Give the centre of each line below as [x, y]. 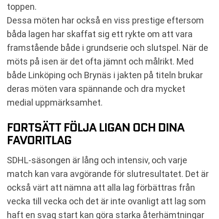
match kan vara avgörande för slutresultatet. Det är [108, 174]
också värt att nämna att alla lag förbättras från [101, 187]
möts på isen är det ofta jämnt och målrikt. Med [100, 61]
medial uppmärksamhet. [55, 102]
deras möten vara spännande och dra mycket [96, 89]
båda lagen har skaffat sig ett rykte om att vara [100, 34]
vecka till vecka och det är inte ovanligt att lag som [106, 201]
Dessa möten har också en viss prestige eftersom [105, 20]
